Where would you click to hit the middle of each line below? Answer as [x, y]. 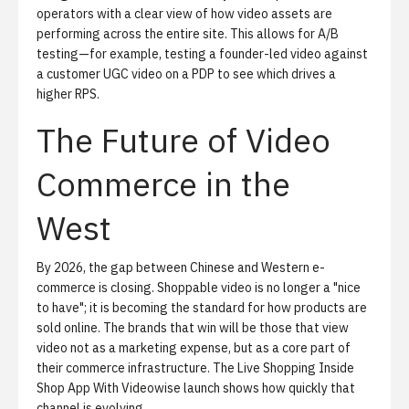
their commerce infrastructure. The [137, 368]
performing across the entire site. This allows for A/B [188, 34]
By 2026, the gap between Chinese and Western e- [181, 267]
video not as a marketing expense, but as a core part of [194, 348]
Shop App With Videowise [109, 388]
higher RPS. [68, 94]
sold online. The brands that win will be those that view [193, 328]
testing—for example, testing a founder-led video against [202, 54]
